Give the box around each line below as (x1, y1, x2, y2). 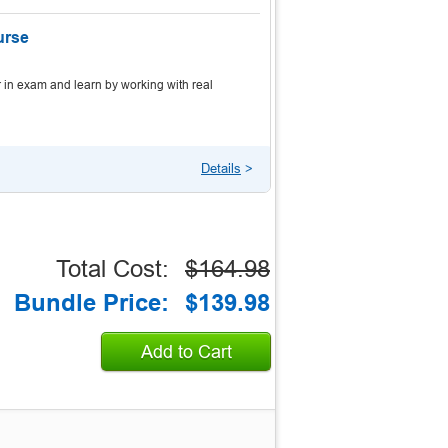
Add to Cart (140, 342, 232, 362)
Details (201, 161, 241, 176)
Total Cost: (56, 255, 169, 282)
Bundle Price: (14, 289, 169, 316)
